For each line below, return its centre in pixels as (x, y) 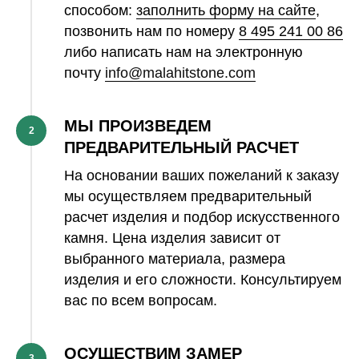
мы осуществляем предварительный (188, 196)
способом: (100, 10)
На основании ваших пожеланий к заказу (202, 175)
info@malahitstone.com (180, 73)
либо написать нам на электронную (184, 52)
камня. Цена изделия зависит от (172, 238)
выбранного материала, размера (175, 258)
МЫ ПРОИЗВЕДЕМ (138, 125)
